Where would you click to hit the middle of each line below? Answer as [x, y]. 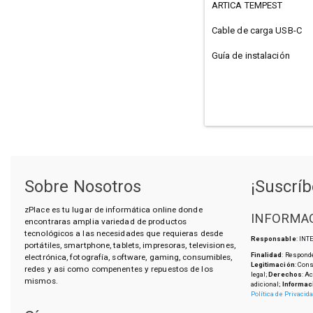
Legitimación [272, 265]
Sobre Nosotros [83, 187]
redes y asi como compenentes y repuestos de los [119, 269]
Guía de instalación [250, 55]
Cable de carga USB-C [256, 30]
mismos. [41, 281]
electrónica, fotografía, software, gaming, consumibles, [129, 257]
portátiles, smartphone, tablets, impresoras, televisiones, [130, 245]
